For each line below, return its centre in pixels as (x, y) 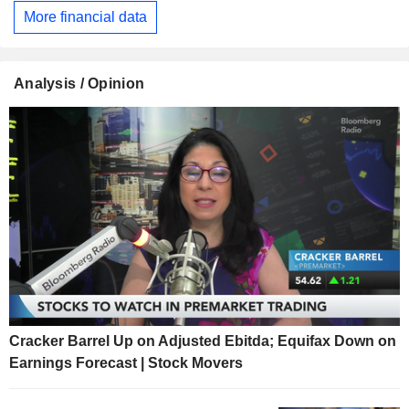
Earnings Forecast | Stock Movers (126, 363)
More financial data (85, 17)
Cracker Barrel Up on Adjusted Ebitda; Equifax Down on (203, 341)
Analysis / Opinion (79, 83)
